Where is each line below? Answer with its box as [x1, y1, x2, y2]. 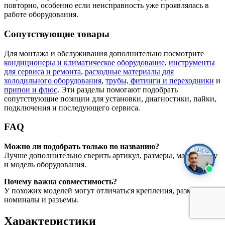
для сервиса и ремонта [4, 67, 81, 76]
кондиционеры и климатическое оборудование [4, 58, 165, 67]
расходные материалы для [85, 67, 174, 76]
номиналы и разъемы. [4, 195, 79, 204]
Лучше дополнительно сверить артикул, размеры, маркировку [4, 151, 217, 160]
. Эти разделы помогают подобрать [57, 85, 178, 94]
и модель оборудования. [4, 160, 86, 169]
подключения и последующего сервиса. [4, 103, 140, 112]
